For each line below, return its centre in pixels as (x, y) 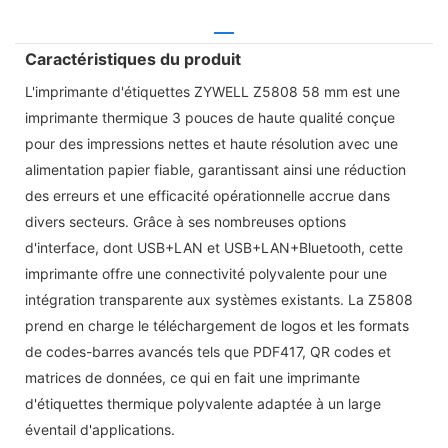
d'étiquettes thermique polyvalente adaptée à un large (203, 403)
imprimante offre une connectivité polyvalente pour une (206, 273)
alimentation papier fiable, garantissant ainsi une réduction (215, 169)
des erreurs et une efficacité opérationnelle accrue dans (207, 195)
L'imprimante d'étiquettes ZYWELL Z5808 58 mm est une (212, 91)
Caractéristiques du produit (133, 58)
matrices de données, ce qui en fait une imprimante (192, 377)
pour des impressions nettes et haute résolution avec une (211, 143)
